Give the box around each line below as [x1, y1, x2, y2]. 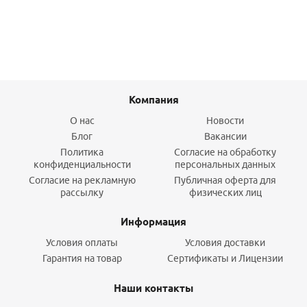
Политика [60, 147, 103, 158]
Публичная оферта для [174, 175, 276, 186]
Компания [128, 94, 179, 106]
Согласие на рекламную [28, 175, 136, 186]
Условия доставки [185, 237, 265, 248]
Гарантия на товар [42, 253, 122, 264]
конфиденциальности [33, 159, 131, 170]
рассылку [60, 187, 103, 198]
